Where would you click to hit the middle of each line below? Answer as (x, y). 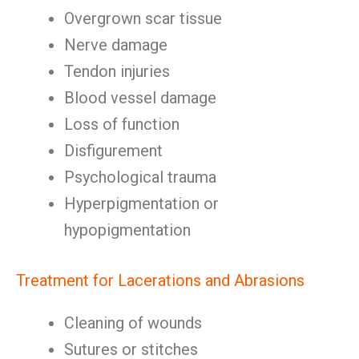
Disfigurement (113, 151)
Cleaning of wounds (133, 323)
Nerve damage (116, 45)
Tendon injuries (117, 71)
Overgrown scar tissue (143, 18)
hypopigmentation (127, 230)
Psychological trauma (140, 177)
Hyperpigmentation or (141, 204)
